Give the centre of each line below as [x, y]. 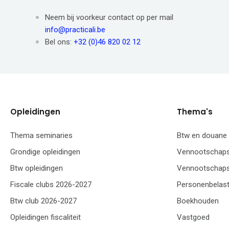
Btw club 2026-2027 [43, 201]
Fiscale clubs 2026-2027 [51, 185]
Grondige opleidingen [45, 152]
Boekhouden [198, 201]
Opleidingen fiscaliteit [45, 217]
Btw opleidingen [37, 168]
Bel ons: [59, 42]
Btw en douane [202, 136]
